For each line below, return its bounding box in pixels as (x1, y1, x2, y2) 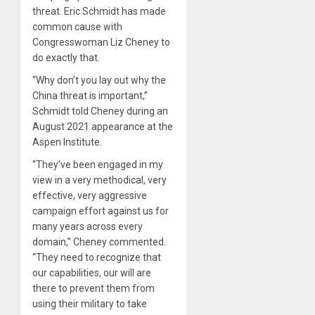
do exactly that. (32, 51, 100, 63)
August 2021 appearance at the (32, 120, 173, 132)
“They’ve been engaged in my (32, 158, 163, 170)
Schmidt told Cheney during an (32, 105, 168, 117)
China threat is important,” (32, 89, 148, 101)
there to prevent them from (32, 282, 155, 294)
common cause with (32, 20, 122, 32)
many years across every (32, 220, 143, 232)
